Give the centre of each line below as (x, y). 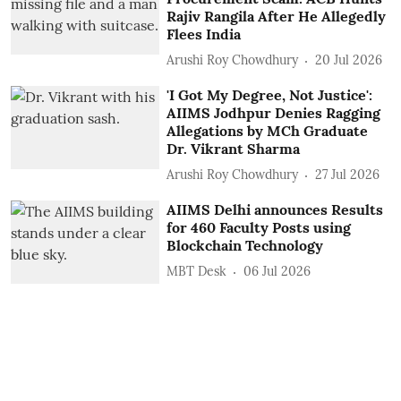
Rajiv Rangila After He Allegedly (277, 16)
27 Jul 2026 (348, 175)
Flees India (204, 34)
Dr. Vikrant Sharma (234, 148)
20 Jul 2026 (349, 60)
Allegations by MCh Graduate (268, 130)
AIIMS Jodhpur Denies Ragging (274, 112)
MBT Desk (197, 271)
